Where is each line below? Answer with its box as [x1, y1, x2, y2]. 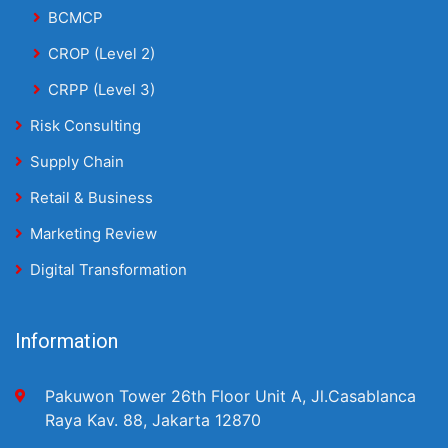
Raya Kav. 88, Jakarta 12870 [45, 410, 261, 430]
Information [15, 329, 118, 353]
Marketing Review [30, 224, 157, 243]
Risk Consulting [30, 116, 141, 135]
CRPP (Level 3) [48, 80, 155, 99]
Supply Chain [30, 152, 124, 171]
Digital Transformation [30, 260, 187, 279]
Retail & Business [30, 188, 153, 207]
